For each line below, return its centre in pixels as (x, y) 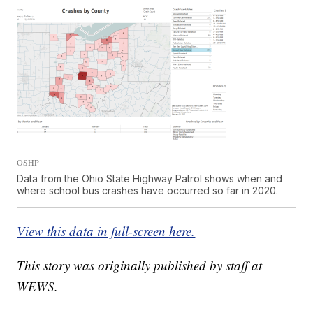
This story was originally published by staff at (140, 265)
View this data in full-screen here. (106, 231)
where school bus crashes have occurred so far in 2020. (148, 191)
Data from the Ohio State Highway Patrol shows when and (150, 179)
